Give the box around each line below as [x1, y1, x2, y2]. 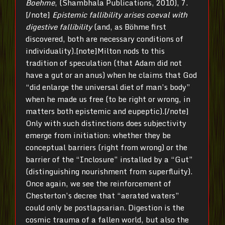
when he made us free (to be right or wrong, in [26, 93, 190, 105]
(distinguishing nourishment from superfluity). [26, 165, 192, 178]
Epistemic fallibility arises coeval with [52, 9, 187, 21]
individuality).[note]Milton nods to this [26, 45, 165, 57]
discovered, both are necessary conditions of [26, 33, 183, 45]
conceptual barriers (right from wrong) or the [26, 141, 187, 154]
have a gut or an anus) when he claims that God [26, 69, 197, 81]
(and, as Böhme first [92, 21, 166, 33]
